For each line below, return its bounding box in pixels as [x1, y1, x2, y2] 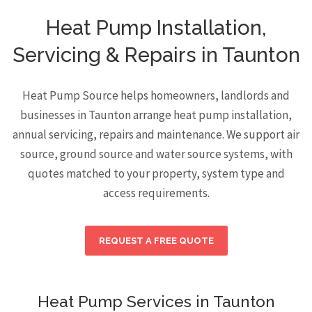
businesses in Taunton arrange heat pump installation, [20, 107, 292, 123]
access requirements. [102, 185, 210, 201]
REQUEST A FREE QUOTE [98, 235, 214, 246]
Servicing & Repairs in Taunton [12, 43, 300, 67]
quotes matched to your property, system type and [27, 166, 285, 181]
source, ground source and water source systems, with [19, 146, 292, 162]
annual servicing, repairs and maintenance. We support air [13, 127, 299, 142]
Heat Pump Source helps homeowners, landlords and [22, 88, 290, 103]
